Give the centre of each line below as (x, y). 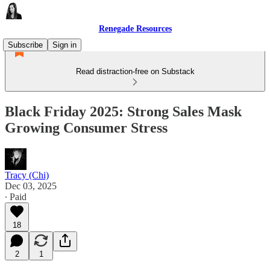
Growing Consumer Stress (86, 127)
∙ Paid (16, 196)
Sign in (64, 45)
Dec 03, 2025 (31, 186)
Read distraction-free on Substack (135, 71)
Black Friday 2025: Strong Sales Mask (123, 111)
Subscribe (25, 45)
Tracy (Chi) (27, 175)
